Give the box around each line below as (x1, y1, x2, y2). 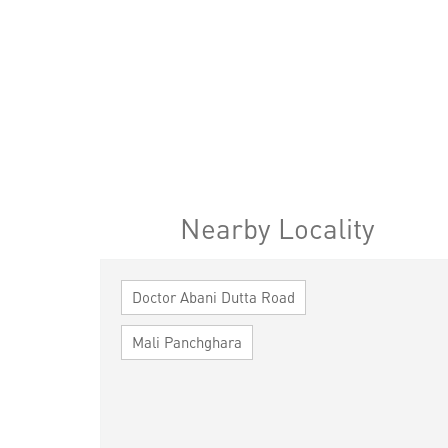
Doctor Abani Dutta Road (131, 286, 295, 307)
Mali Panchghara (131, 331, 242, 352)
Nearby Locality (180, 209, 376, 246)
